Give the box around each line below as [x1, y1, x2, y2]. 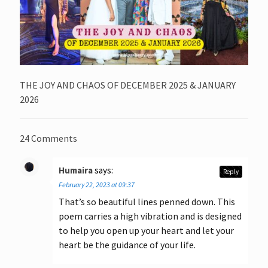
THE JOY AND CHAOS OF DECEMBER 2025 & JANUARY [20, 79, 236, 92]
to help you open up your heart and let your [59, 224, 234, 237]
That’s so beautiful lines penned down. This [59, 196, 235, 208]
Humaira [59, 165, 93, 176]
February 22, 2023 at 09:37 [59, 180, 135, 190]
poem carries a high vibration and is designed [59, 210, 242, 223]
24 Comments [20, 132, 77, 145]
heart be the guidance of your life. [59, 239, 196, 251]
